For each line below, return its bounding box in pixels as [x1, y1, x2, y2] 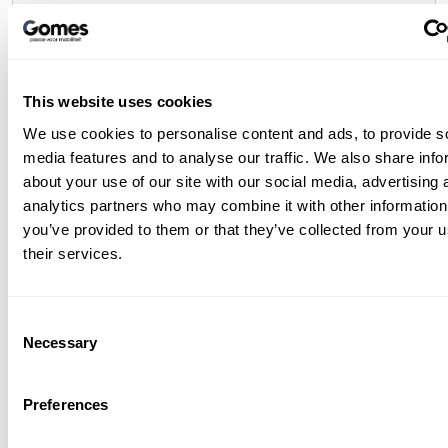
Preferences [23, 395, 109, 413]
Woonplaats [53, 361, 152, 382]
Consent [7, 313, 63, 331]
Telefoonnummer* [53, 248, 203, 269]
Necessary [23, 333, 97, 351]
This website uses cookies [23, 93, 213, 110]
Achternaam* [53, 22, 166, 43]
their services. [23, 244, 123, 262]
